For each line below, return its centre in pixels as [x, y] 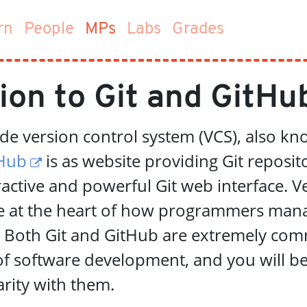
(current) [148, 29]
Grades [198, 29]
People [49, 29]
